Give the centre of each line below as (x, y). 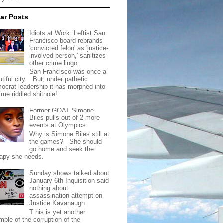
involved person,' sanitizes (68, 55)
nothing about (49, 188)
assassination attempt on (66, 196)
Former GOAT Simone (62, 111)
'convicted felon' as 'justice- (69, 48)
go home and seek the (62, 149)
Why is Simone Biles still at (69, 134)
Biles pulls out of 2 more (65, 118)
